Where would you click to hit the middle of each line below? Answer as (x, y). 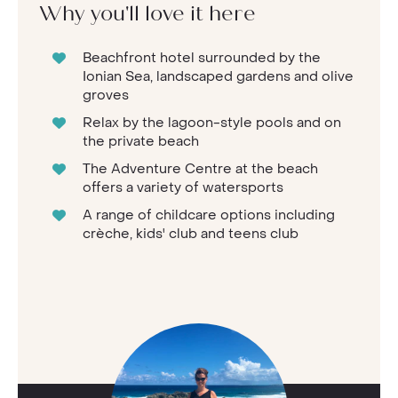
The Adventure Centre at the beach (200, 168)
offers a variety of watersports (183, 187)
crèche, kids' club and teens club (191, 233)
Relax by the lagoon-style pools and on (212, 122)
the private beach (141, 141)
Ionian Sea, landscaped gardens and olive (218, 76)
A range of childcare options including (209, 215)
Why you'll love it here (147, 15)
